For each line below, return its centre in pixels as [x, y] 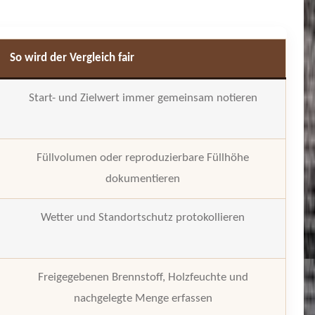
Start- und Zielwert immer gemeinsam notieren [143, 98]
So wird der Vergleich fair [72, 58]
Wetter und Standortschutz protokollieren [143, 217]
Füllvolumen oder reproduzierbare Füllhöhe [143, 157]
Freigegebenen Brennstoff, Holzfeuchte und [143, 277]
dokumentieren [143, 179]
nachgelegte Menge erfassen [143, 298]
